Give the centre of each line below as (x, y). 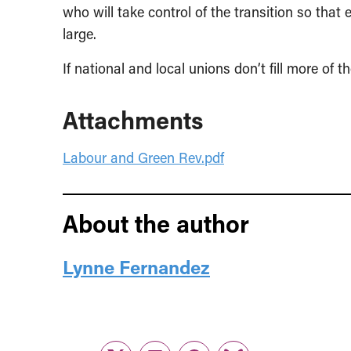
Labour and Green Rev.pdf (143, 158)
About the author (156, 223)
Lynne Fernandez (136, 267)
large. (80, 34)
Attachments (133, 119)
